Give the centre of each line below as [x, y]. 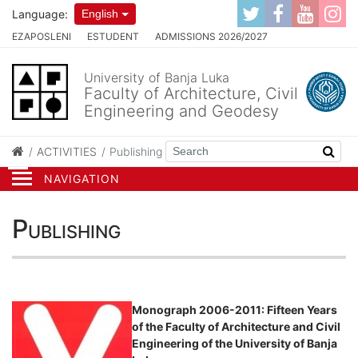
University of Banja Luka [157, 77]
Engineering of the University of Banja [235, 343]
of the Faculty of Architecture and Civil [236, 326]
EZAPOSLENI [42, 36]
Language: [40, 14]
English [100, 13]
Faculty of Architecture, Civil [191, 93]
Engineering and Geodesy [181, 111]
